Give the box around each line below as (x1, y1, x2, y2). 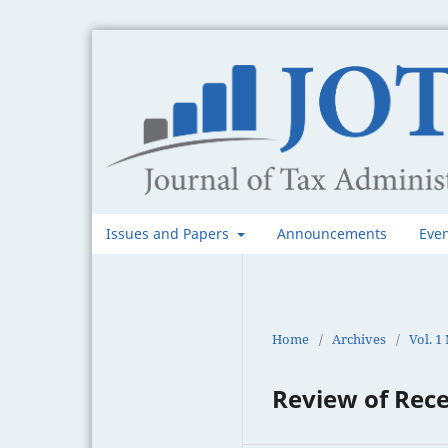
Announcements (276, 223, 387, 243)
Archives (332, 329, 386, 348)
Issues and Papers (106, 223, 233, 243)
